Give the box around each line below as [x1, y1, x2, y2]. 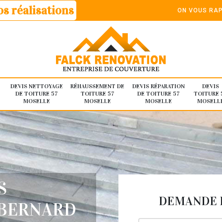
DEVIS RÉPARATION [132, 83, 185, 90]
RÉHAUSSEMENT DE [70, 83, 124, 90]
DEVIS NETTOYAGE [10, 83, 63, 90]
